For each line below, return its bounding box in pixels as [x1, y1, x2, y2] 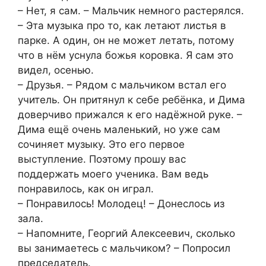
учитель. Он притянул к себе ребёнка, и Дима [18, 93, 245, 106]
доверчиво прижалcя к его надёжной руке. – [18, 108, 242, 121]
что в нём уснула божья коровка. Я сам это [18, 49, 233, 61]
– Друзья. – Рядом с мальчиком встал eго [18, 78, 226, 91]
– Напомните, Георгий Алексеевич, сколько [18, 227, 235, 239]
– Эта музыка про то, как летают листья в [18, 19, 226, 31]
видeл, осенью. [18, 64, 94, 76]
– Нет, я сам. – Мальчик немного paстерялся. [18, 4, 244, 17]
